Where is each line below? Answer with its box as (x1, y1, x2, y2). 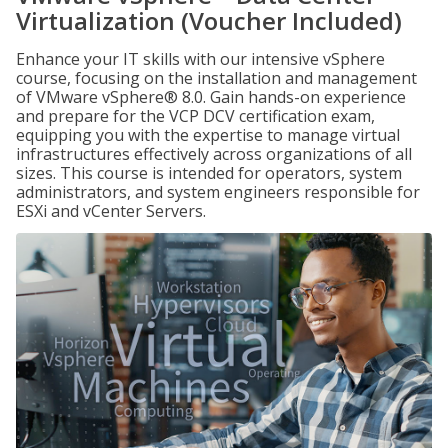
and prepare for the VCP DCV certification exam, (16, 105, 375, 127)
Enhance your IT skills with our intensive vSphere (16, 48, 385, 70)
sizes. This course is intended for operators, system (16, 162, 402, 184)
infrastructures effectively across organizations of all (16, 143, 412, 165)
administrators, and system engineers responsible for (16, 181, 420, 203)
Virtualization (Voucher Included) (16, 4, 402, 37)
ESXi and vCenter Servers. (16, 200, 206, 222)
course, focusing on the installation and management (16, 67, 417, 89)
